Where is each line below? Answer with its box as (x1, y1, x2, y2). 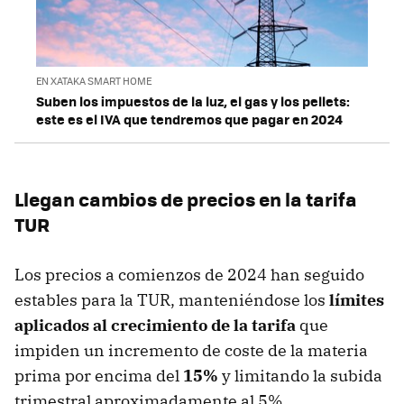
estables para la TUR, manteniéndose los (14, 289, 329, 310)
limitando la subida (234, 364, 382, 386)
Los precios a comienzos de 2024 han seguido (14, 263, 364, 285)
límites (329, 289, 384, 310)
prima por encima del (14, 364, 183, 386)
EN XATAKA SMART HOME (36, 73, 151, 87)
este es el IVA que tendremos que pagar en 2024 (36, 108, 343, 129)
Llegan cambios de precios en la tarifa (14, 184, 357, 213)
